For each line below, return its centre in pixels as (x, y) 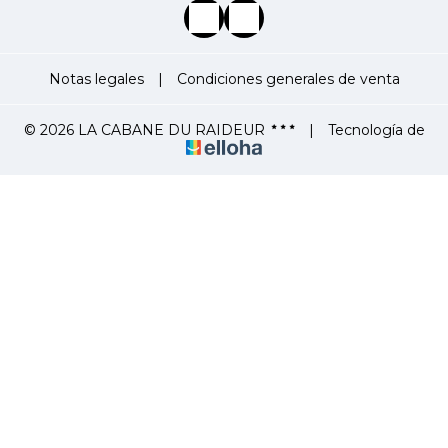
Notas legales (96, 79)
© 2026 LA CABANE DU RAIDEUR (144, 130)
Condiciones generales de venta (288, 79)
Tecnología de (374, 130)
